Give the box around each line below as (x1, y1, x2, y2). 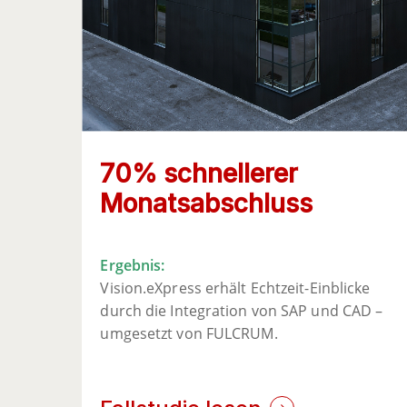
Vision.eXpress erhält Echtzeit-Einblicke (100, 278, 371, 299)
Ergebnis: (100, 255, 165, 276)
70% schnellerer (100, 158, 299, 190)
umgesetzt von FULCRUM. (100, 323, 278, 344)
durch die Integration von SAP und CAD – (100, 301, 383, 322)
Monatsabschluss (100, 188, 313, 220)
